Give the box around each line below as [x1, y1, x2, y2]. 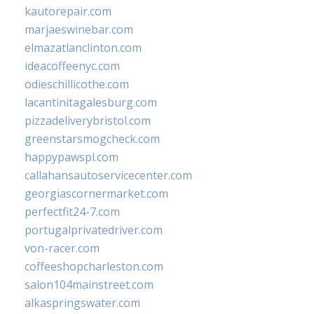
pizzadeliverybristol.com [25, 113, 151, 129]
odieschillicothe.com [25, 76, 129, 93]
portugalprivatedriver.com [25, 222, 163, 238]
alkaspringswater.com [25, 295, 140, 311]
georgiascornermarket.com [25, 186, 168, 202]
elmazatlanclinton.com [25, 40, 142, 56]
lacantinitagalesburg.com [25, 95, 157, 111]
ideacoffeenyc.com [25, 58, 120, 74]
